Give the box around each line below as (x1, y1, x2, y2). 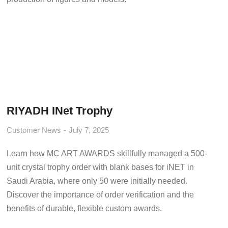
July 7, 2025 (69, 126, 109, 134)
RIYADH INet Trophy (7, 104, 113, 117)
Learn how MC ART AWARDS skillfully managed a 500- (7, 149, 208, 158)
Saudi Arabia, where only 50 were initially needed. (7, 177, 188, 185)
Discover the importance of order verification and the (7, 190, 194, 199)
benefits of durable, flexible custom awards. (7, 204, 162, 213)
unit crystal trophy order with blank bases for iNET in (7, 163, 194, 172)
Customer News (7, 126, 62, 134)
